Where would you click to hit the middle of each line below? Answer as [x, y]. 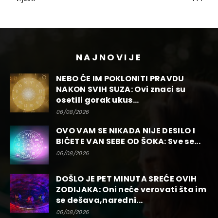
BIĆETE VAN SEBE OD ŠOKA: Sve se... [128, 141]
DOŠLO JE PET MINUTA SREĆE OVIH [127, 179]
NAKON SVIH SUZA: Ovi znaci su [121, 89]
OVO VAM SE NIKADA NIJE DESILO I [126, 130]
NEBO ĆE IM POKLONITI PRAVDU [120, 78]
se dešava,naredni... [100, 200]
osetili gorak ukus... [98, 100]
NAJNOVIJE [109, 57]
